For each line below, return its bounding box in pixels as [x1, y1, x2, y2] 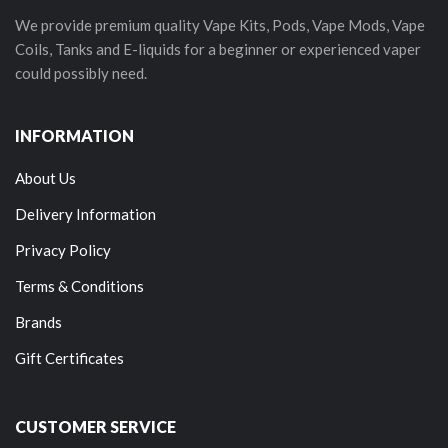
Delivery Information [15, 205, 156, 223]
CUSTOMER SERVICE [15, 417, 176, 436]
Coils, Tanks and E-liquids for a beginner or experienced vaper [15, 40, 421, 58]
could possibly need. [15, 64, 147, 82]
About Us [15, 169, 76, 187]
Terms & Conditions [15, 277, 144, 295]
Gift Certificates [15, 349, 124, 367]
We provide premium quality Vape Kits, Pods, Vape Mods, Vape [15, 16, 425, 34]
